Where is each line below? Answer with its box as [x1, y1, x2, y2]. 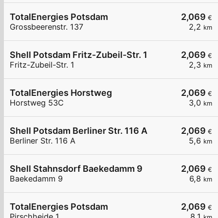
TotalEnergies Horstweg [10, 88, 112, 98]
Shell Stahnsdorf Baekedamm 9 [10, 163, 143, 174]
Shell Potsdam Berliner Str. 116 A [10, 126, 147, 136]
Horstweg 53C [10, 98, 64, 108]
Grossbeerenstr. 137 [10, 22, 83, 32]
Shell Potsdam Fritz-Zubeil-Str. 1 [10, 50, 147, 60]
